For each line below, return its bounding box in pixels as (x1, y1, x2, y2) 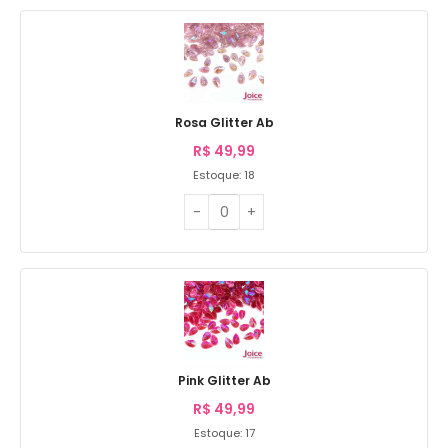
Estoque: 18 (193, 166, 255, 183)
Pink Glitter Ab (177, 371, 271, 389)
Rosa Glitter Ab (174, 113, 274, 131)
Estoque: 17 (193, 424, 255, 441)
